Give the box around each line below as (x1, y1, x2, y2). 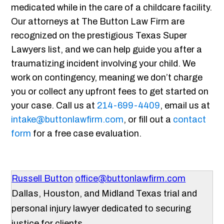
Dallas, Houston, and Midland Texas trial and (11, 188, 197, 199)
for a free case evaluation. (31, 128, 142, 139)
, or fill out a (123, 114, 173, 125)
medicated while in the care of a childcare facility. (11, 2, 212, 13)
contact (173, 114, 206, 125)
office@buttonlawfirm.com (75, 173, 186, 184)
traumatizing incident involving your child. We (11, 58, 196, 69)
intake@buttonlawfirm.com (11, 114, 124, 125)
